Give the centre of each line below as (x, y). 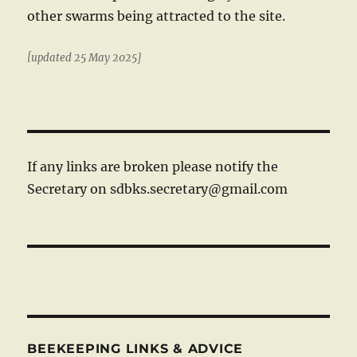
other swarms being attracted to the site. (157, 16)
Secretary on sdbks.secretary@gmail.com (158, 188)
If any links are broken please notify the (153, 166)
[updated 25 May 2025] (84, 58)
